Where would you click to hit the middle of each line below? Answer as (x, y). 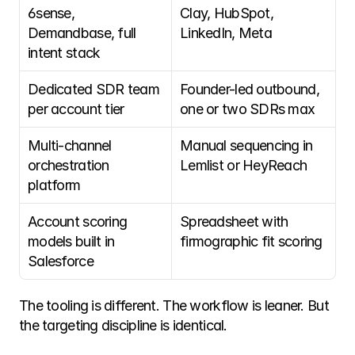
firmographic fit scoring (251, 241)
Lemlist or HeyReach (244, 165)
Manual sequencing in (246, 145)
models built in (71, 241)
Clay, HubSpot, (227, 13)
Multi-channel (70, 145)
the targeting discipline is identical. (125, 325)
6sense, (51, 13)
